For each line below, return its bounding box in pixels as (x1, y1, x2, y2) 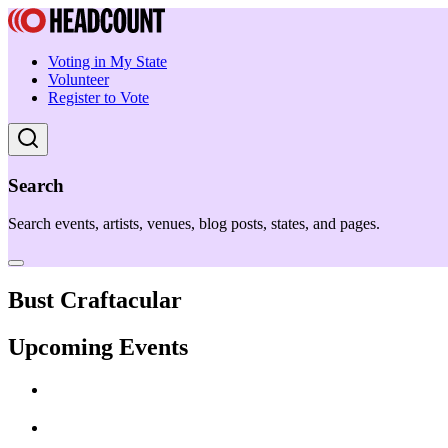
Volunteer (48, 71, 109, 88)
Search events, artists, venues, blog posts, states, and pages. (8, 215, 380, 233)
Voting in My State (48, 53, 167, 70)
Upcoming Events (8, 334, 188, 361)
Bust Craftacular (8, 287, 182, 314)
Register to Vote (48, 89, 149, 106)
